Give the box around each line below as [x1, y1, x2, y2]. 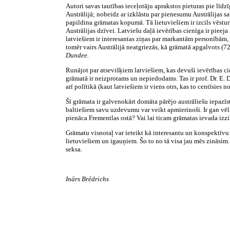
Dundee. [66, 51, 89, 59]
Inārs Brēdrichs [66, 175, 109, 183]
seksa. [66, 145, 82, 153]
